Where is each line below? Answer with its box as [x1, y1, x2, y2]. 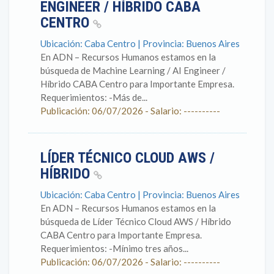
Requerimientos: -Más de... [40, 92, 147, 103]
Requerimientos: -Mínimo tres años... [40, 243, 188, 254]
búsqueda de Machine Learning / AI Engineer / [40, 65, 226, 76]
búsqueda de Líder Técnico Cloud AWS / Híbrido [40, 216, 231, 227]
